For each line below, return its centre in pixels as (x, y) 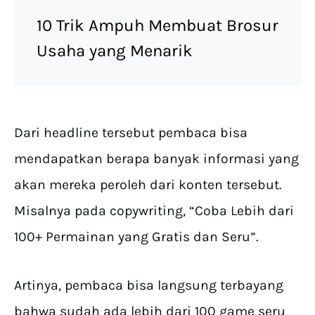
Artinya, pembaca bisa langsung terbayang (149, 285)
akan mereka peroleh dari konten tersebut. (148, 185)
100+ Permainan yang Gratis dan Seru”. (138, 237)
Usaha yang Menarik (117, 51)
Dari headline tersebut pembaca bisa (131, 133)
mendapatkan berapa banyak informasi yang (156, 159)
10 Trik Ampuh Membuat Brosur (157, 26)
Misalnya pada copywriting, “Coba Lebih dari (154, 211)
